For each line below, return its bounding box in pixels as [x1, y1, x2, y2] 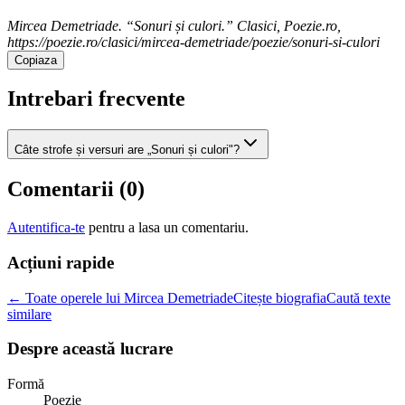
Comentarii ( [7, 177, 127, 202]
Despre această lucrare [7, 339, 173, 359]
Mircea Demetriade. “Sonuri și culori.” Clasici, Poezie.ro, [7, 17, 341, 33]
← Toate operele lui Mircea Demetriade [7, 289, 233, 306]
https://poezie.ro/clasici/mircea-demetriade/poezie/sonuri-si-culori [7, 33, 380, 50]
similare [7, 306, 52, 322]
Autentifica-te [7, 220, 85, 236]
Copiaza [14, 52, 57, 67]
